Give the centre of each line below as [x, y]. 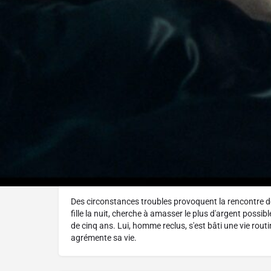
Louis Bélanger [130, 123]
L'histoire [104, 181]
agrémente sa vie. [104, 238]
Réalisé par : [110, 96]
